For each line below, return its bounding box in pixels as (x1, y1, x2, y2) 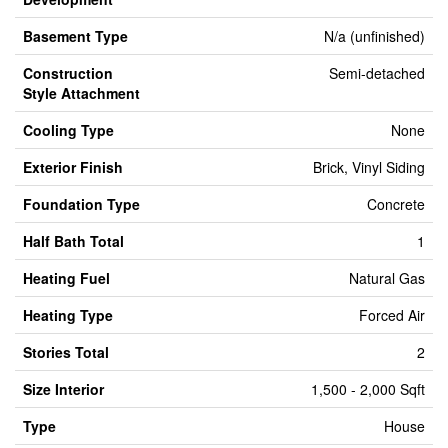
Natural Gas (349, 268, 425, 288)
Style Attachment (23, 83, 140, 103)
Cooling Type (23, 120, 114, 140)
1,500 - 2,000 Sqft (311, 379, 425, 399)
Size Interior (23, 379, 104, 399)
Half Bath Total (23, 231, 124, 251)
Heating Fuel (23, 268, 110, 288)
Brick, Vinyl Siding (313, 157, 425, 177)
